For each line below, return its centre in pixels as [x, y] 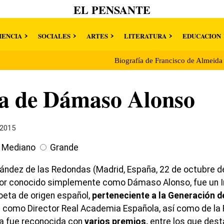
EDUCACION [201, 36]
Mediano [18, 148]
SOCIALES [54, 36]
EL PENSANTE [112, 10]
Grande [64, 148]
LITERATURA [145, 36]
